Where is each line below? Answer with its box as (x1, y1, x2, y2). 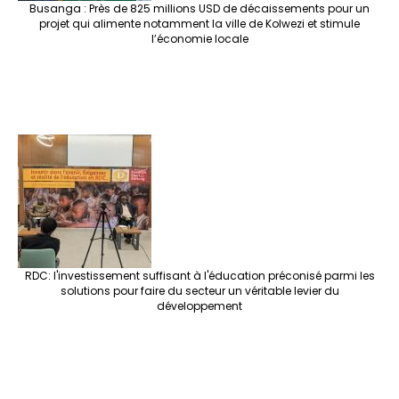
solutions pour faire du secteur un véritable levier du (60, 283, 339, 299)
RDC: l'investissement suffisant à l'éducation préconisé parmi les (24, 268, 375, 284)
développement (157, 298, 242, 314)
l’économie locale (151, 31, 248, 47)
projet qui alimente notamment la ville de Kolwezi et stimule (39, 16, 360, 32)
